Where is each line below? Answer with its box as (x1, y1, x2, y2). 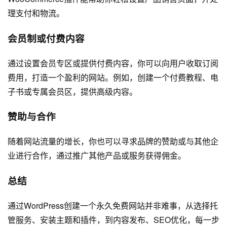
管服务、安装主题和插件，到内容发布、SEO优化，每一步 (8, 213, 219, 225)
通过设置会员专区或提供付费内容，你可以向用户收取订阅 (8, 57, 218, 69)
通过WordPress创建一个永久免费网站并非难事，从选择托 (8, 199, 218, 211)
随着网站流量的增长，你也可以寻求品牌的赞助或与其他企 (8, 135, 218, 147)
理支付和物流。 (8, 7, 64, 19)
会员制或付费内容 (8, 31, 85, 45)
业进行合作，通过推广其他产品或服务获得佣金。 (8, 149, 186, 162)
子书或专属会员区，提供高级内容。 (8, 85, 137, 97)
